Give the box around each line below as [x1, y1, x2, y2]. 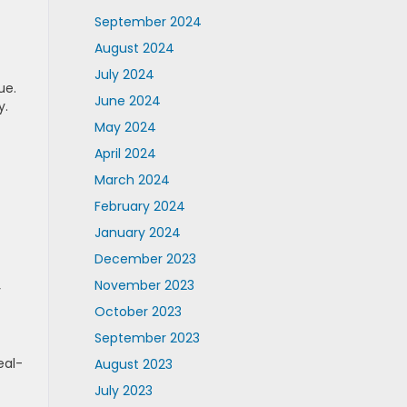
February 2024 [94, 197, 185, 215]
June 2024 [94, 92, 161, 110]
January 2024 [94, 223, 181, 242]
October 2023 [94, 303, 182, 321]
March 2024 [94, 171, 170, 189]
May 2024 [94, 118, 156, 136]
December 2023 [94, 250, 196, 268]
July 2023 [94, 382, 153, 400]
